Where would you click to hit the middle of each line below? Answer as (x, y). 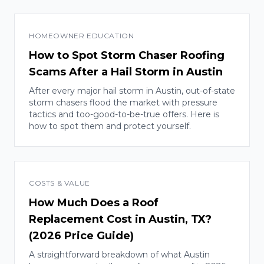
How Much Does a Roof (94, 203)
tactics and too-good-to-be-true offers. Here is (124, 114)
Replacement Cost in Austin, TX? (120, 219)
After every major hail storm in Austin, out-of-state (132, 91)
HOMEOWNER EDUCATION (82, 36)
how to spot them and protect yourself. (110, 126)
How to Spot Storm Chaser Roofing (127, 55)
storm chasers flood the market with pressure (123, 103)
